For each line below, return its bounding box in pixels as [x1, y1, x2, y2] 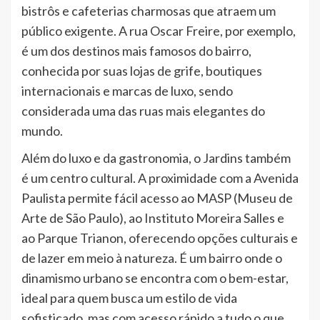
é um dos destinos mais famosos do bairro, [21, 42, 251, 59]
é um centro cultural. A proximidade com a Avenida [21, 169, 299, 186]
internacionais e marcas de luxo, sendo [21, 82, 233, 99]
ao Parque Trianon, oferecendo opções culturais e [21, 229, 298, 246]
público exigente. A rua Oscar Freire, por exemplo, [21, 22, 296, 39]
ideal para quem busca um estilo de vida [21, 289, 237, 306]
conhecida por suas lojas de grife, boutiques [21, 62, 262, 79]
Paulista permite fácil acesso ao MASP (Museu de [21, 189, 293, 206]
